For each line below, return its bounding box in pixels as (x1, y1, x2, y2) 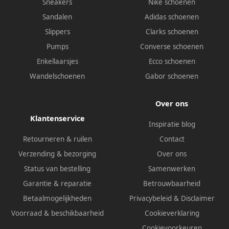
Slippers (44, 27, 70, 37)
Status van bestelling (24, 164, 90, 174)
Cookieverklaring (144, 209, 199, 218)
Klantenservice (30, 113, 85, 124)
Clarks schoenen (145, 27, 198, 37)
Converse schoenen (140, 42, 203, 52)
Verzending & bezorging (18, 149, 96, 159)
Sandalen (42, 12, 72, 22)
